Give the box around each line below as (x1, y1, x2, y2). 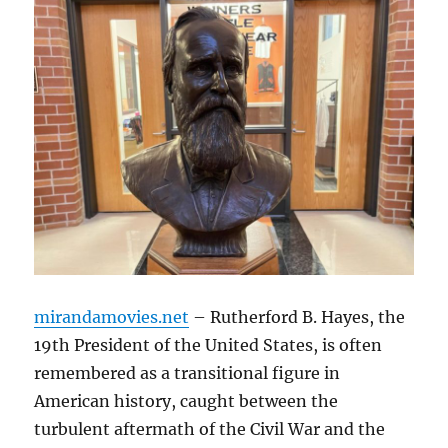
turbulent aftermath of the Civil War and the (34, 419, 386, 440)
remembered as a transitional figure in (34, 363, 341, 384)
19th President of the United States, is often (34, 335, 383, 356)
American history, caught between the (34, 391, 339, 412)
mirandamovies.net (34, 307, 190, 328)
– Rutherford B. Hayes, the (189, 307, 406, 328)
